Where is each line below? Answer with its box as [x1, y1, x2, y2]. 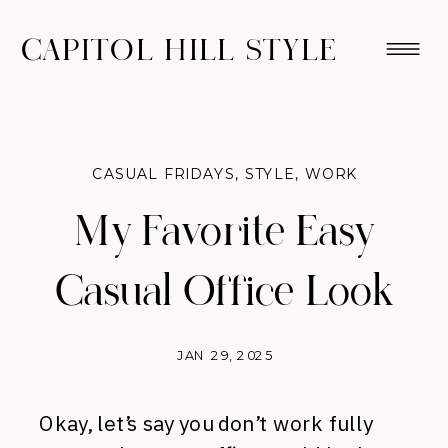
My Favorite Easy [74, 207, 376, 258]
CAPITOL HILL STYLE [21, 32, 338, 69]
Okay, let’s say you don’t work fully [39, 410, 373, 437]
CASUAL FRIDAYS [92, 165, 236, 184]
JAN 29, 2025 [176, 347, 273, 363]
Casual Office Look [54, 267, 395, 318]
